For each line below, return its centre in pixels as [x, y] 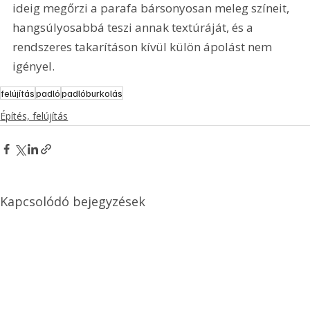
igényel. [34, 66]
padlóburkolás [92, 93]
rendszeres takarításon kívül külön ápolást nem [144, 46]
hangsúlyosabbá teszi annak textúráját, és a [135, 27]
